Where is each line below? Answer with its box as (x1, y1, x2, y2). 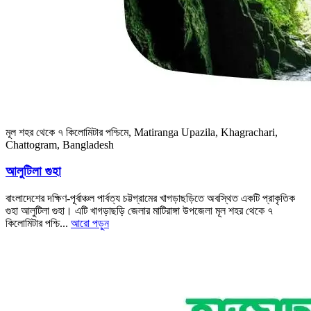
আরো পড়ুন (71, 217, 109, 230)
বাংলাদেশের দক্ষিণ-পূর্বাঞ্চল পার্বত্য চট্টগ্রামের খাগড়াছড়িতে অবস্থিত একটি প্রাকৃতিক (6, 192, 295, 205)
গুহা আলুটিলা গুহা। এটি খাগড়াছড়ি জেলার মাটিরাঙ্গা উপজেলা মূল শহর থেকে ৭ (6, 205, 273, 217)
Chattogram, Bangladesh (6, 138, 114, 151)
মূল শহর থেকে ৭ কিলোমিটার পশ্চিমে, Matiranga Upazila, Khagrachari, (6, 126, 278, 138)
